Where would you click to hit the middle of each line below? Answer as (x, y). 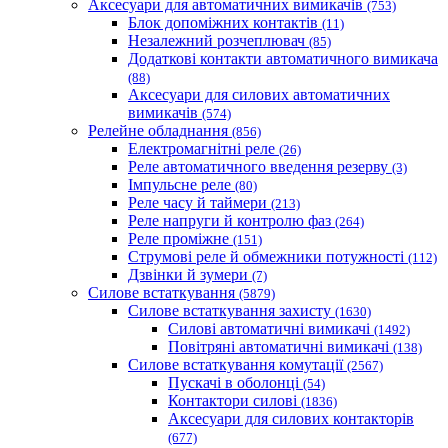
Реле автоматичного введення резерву (260, 167)
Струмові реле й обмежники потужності (268, 257)
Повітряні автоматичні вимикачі (280, 347)
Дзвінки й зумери (190, 275)
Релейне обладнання (160, 131)
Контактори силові (234, 401)
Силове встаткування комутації (237, 365)
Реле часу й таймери (199, 203)
